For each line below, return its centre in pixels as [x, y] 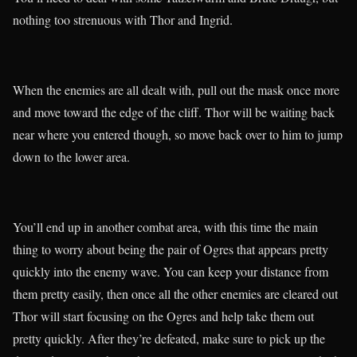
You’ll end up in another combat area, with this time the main [165, 227]
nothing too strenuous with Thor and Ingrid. [123, 20]
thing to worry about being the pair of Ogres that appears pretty [171, 249]
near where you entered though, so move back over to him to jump [178, 135]
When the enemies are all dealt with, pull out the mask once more [176, 90]
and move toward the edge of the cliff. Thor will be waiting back [174, 112]
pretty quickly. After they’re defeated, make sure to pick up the [169, 339]
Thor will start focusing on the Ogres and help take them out [163, 316]
